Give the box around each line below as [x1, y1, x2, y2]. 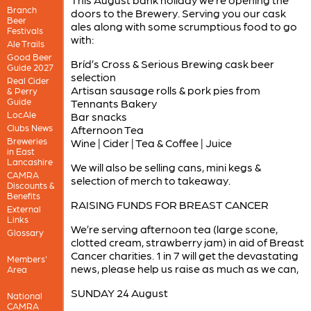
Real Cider [6, 74, 49, 85]
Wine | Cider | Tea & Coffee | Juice [70, 135, 232, 149]
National [6, 289, 42, 301]
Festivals [6, 24, 43, 35]
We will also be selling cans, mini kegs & [70, 160, 261, 174]
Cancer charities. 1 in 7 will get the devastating [70, 248, 299, 262]
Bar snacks [70, 109, 127, 123]
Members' [6, 253, 47, 264]
